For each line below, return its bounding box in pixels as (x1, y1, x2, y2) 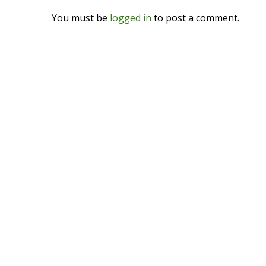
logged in (110, 11, 151, 24)
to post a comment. (151, 11, 239, 24)
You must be (52, 11, 110, 24)
